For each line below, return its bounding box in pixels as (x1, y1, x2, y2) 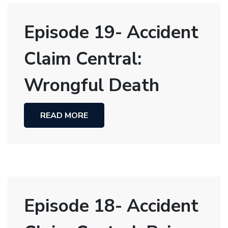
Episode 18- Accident (24, 194, 198, 218)
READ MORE (40, 109, 88, 121)
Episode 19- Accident (24, 20, 198, 44)
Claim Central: (24, 46, 141, 71)
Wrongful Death (24, 73, 159, 97)
